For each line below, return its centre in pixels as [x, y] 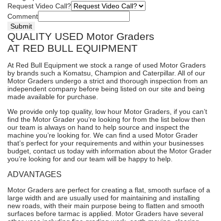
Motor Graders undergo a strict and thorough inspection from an [108, 81]
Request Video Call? [39, 6]
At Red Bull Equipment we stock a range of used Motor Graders [107, 65]
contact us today [59, 151]
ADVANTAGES [35, 174]
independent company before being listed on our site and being [106, 89]
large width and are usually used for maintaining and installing [104, 198]
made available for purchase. [53, 97]
